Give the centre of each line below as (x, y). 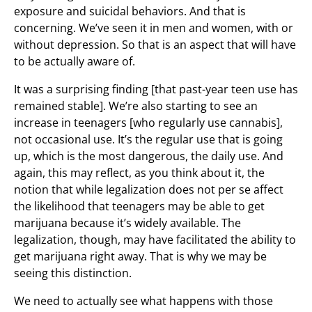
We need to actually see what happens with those (143, 301)
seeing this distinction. (73, 273)
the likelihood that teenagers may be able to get (139, 206)
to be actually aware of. (75, 61)
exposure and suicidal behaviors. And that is (130, 11)
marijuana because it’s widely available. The (127, 223)
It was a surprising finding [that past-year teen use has (156, 89)
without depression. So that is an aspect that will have (155, 45)
